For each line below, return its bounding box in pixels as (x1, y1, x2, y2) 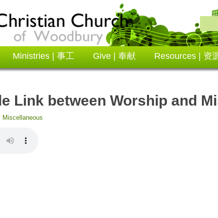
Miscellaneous (2, 114, 43, 121)
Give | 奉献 (93, 51, 136, 61)
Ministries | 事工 (13, 51, 74, 61)
